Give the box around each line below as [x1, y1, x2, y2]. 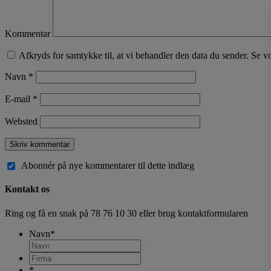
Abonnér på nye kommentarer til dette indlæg [21, 160, 194, 171]
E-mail [5, 93, 33, 104]
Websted [5, 116, 38, 126]
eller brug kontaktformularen [137, 207, 248, 218]
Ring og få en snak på [5, 207, 91, 218]
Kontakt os [5, 184, 50, 195]
